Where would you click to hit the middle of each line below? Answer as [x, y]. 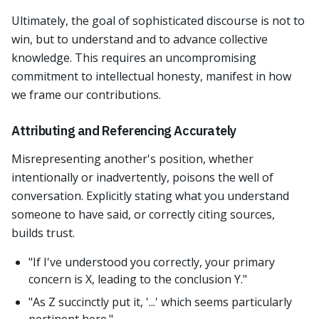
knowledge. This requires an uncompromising [134, 58]
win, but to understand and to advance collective [140, 39]
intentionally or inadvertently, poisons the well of [142, 177]
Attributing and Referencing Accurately [124, 131]
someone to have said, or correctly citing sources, [143, 214]
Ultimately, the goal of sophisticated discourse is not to [158, 21]
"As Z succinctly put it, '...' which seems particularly [160, 302]
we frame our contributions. [86, 95]
